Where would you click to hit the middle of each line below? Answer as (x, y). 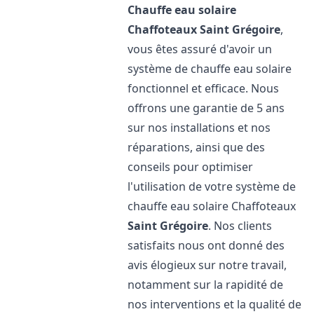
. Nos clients (240, 226)
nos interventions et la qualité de (215, 304)
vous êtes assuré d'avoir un (200, 49)
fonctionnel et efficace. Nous (204, 88)
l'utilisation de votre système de (212, 186)
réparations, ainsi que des (197, 147)
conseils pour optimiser (191, 167)
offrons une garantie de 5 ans (206, 108)
